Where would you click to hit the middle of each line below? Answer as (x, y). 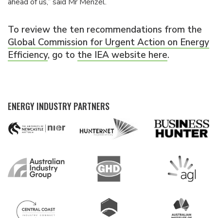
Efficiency (28, 55)
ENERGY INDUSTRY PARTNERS (59, 106)
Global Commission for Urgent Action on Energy (109, 42)
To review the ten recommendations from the (105, 29)
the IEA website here (122, 55)
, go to (63, 55)
